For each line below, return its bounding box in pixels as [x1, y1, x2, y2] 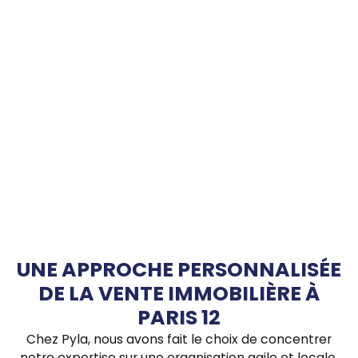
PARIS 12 [137, 303, 221, 332]
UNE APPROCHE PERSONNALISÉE [17, 255, 341, 284]
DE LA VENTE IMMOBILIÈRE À [38, 279, 320, 308]
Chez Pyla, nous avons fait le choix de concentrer [26, 329, 332, 348]
